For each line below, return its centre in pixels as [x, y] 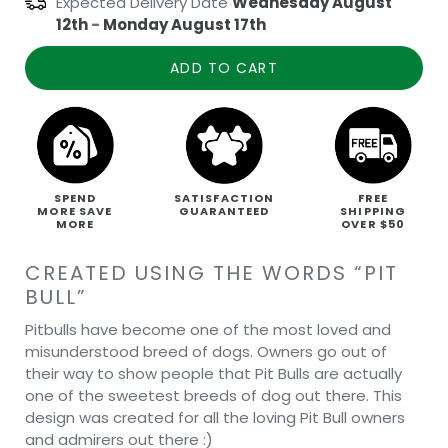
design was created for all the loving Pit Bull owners [215, 417]
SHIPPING [373, 210]
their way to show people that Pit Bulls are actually [213, 373]
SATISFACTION [224, 197]
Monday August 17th [184, 24]
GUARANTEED [224, 210]
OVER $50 [373, 223]
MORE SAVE [75, 210]
